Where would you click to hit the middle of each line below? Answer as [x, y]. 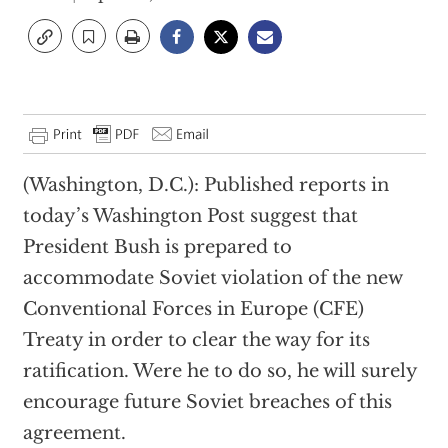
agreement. [74, 433]
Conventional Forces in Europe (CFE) [193, 309]
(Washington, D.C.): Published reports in [205, 185]
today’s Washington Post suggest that [190, 216]
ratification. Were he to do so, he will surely [219, 371]
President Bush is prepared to [157, 247]
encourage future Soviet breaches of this [207, 402]
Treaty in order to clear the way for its [196, 340]
